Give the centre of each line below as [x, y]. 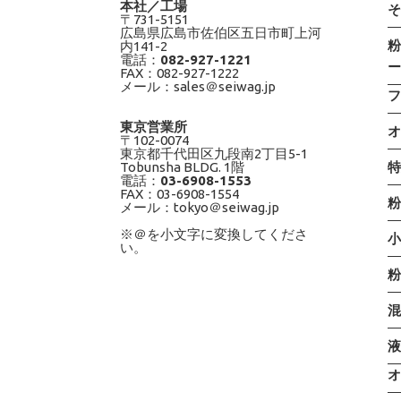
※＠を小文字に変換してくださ [214, 234]
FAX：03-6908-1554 [180, 193]
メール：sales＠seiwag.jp [198, 86]
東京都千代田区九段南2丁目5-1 [214, 153]
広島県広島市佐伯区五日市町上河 [221, 32]
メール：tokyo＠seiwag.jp [200, 207]
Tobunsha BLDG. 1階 [183, 166]
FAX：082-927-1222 [180, 73]
